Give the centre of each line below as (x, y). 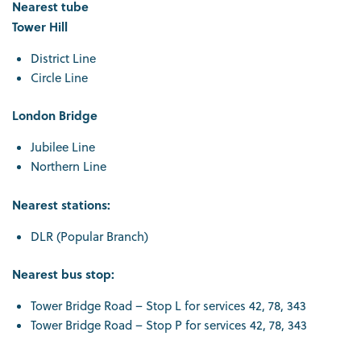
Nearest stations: (63, 204)
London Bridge (55, 116)
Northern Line (68, 167)
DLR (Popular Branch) (89, 236)
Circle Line (59, 77)
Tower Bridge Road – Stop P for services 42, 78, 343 (168, 326)
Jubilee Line (62, 147)
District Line (63, 58)
